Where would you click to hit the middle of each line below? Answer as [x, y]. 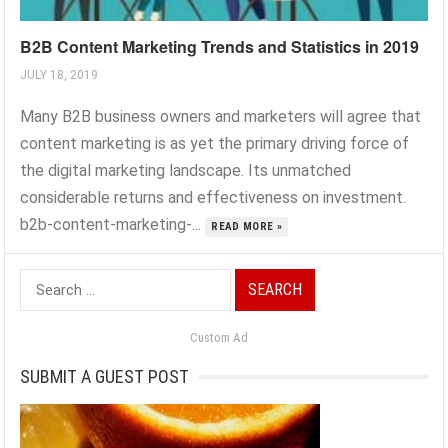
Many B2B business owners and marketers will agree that [221, 117]
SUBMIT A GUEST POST [105, 377]
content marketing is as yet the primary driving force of [215, 144]
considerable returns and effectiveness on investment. [213, 198]
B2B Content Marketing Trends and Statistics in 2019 [220, 47]
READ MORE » [247, 227]
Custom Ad [219, 338]
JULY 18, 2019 [59, 75]
